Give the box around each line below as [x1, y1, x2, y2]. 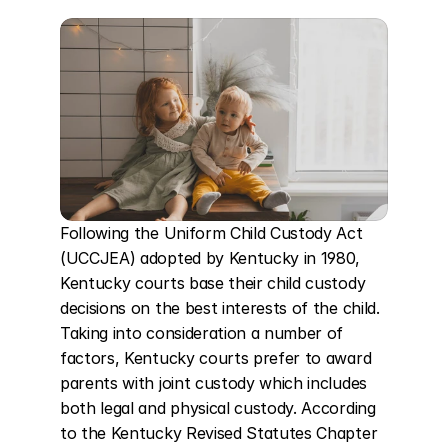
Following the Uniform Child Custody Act [60, 223, 363, 243]
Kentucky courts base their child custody [60, 273, 366, 293]
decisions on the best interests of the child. [60, 298, 380, 318]
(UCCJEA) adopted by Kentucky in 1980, [60, 248, 361, 268]
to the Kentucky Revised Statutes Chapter [60, 423, 378, 443]
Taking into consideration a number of [60, 323, 344, 343]
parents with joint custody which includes [60, 373, 367, 393]
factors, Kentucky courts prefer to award [60, 348, 372, 368]
